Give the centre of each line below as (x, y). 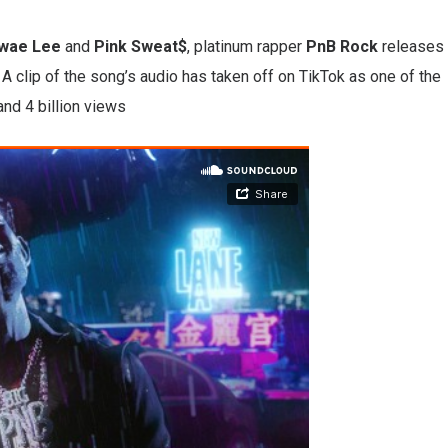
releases (411, 46)
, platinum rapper (246, 46)
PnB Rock (342, 46)
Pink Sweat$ (140, 46)
